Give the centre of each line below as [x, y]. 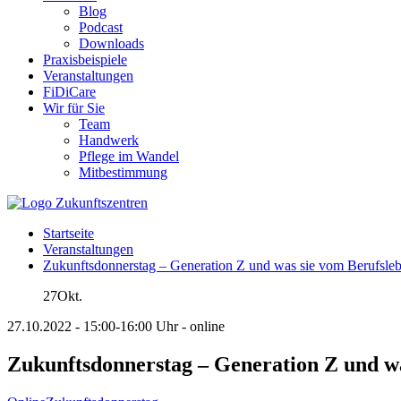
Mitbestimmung [123, 172]
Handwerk [109, 140]
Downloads [111, 43]
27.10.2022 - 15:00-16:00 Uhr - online [116, 326]
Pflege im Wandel [129, 156]
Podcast [101, 27]
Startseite [68, 233]
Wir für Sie [74, 108]
